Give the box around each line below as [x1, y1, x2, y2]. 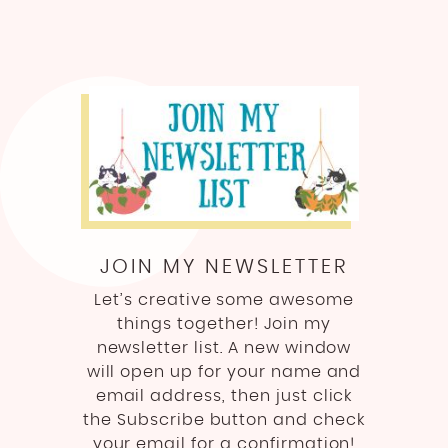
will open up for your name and [86, 363, 362, 380]
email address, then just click [95, 387, 353, 404]
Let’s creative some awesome [94, 291, 354, 308]
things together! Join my [117, 315, 331, 332]
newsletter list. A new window [96, 339, 352, 356]
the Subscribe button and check [83, 411, 365, 428]
